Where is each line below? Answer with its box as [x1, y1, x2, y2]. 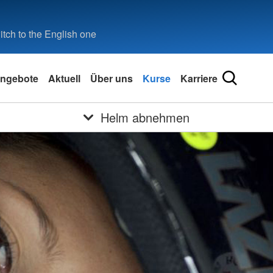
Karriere [180, 71, 218, 85]
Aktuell [48, 71, 80, 85]
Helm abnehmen [100, 108, 190, 126]
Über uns [90, 71, 133, 85]
